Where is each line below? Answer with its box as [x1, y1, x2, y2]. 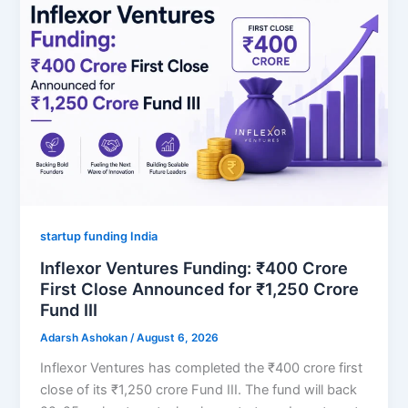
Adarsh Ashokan [40, 331, 131, 345]
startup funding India [40, 229, 158, 244]
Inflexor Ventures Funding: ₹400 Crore [40, 258, 349, 279]
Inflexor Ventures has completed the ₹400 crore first [40, 359, 363, 376]
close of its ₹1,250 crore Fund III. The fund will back [40, 381, 358, 398]
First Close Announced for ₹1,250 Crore [40, 279, 360, 300]
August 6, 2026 [137, 331, 219, 345]
